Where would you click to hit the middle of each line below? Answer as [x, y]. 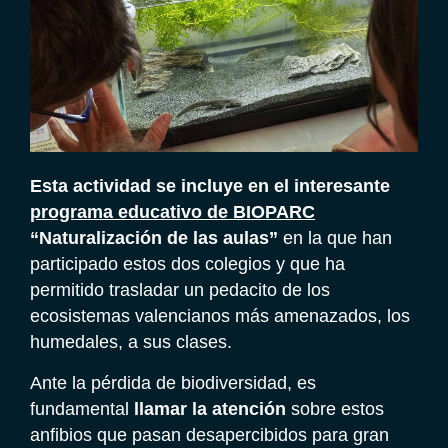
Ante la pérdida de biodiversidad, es [173, 382]
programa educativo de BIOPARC [172, 212]
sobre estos [335, 408]
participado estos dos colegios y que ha [187, 264]
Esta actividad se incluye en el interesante [210, 186]
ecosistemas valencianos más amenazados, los [220, 316]
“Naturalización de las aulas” [154, 238]
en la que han [335, 238]
